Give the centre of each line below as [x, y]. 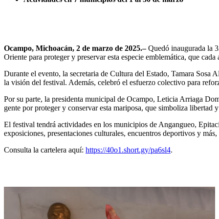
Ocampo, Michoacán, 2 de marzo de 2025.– [75, 48]
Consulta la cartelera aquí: [45, 150]
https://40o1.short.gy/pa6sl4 [128, 150]
